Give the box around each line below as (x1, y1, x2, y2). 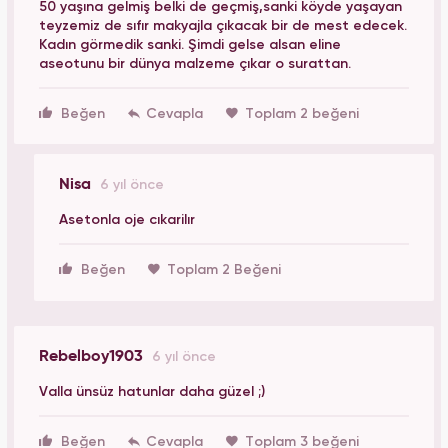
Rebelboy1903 (39, 348, 147, 365)
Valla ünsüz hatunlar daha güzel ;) (39, 384, 265, 399)
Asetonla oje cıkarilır (59, 213, 195, 228)
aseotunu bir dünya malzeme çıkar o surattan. (39, 56, 351, 71)
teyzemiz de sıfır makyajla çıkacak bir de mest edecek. (39, 18, 407, 33)
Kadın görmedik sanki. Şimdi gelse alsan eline (39, 37, 341, 52)
